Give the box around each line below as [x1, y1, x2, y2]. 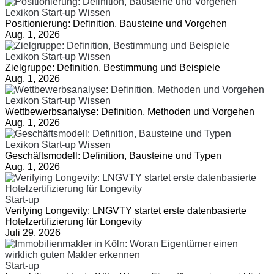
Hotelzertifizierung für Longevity [5, 216, 142, 227]
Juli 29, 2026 [5, 227, 61, 238]
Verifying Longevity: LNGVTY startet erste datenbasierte [5, 205, 246, 216]
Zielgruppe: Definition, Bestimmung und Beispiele [5, 62, 220, 73]
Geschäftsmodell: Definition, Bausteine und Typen [5, 150, 221, 161]
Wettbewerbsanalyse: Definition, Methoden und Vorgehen [5, 106, 254, 117]
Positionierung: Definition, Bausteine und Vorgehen [5, 18, 227, 29]
